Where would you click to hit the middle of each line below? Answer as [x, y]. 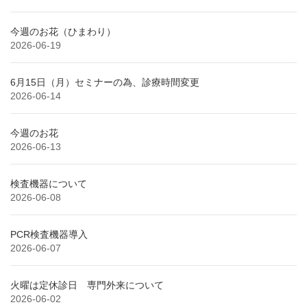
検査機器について [49, 183]
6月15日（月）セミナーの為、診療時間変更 [105, 82]
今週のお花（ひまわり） [63, 31]
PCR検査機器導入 [49, 234]
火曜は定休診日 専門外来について [87, 285]
